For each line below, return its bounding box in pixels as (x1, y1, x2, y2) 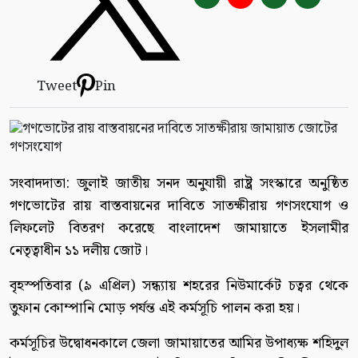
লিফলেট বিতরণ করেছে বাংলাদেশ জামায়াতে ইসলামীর (10, 216, 348, 240)
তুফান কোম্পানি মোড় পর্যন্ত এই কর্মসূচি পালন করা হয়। (10, 296, 300, 320)
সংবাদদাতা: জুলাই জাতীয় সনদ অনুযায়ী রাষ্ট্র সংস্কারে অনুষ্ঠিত (10, 171, 348, 195)
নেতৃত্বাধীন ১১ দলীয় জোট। (10, 238, 148, 262)
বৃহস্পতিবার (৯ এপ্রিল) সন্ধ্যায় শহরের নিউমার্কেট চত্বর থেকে (10, 273, 348, 297)
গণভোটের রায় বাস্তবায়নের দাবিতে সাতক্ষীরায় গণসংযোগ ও (10, 193, 348, 217)
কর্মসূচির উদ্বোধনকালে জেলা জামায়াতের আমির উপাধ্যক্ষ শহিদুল (10, 331, 348, 355)
